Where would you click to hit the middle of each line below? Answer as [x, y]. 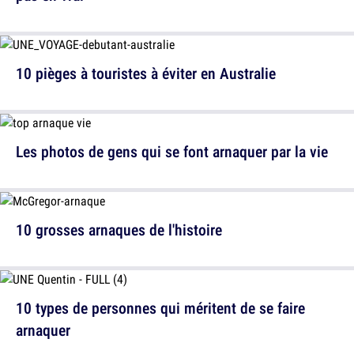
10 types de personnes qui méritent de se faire [160, 307]
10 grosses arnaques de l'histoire [119, 229]
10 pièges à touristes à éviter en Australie [146, 73]
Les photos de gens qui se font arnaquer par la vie [172, 151]
